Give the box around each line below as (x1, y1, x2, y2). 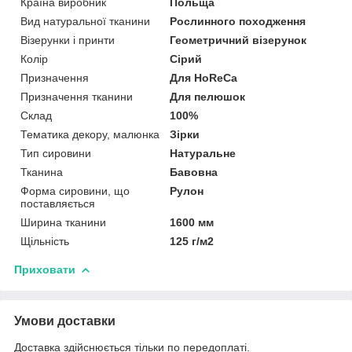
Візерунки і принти (20, 33, 115, 46)
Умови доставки (14, 313, 115, 328)
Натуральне (170, 146, 236, 159)
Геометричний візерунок (170, 33, 307, 46)
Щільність (20, 234, 69, 247)
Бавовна (170, 165, 218, 178)
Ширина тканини (20, 215, 106, 229)
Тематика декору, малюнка (20, 127, 159, 141)
